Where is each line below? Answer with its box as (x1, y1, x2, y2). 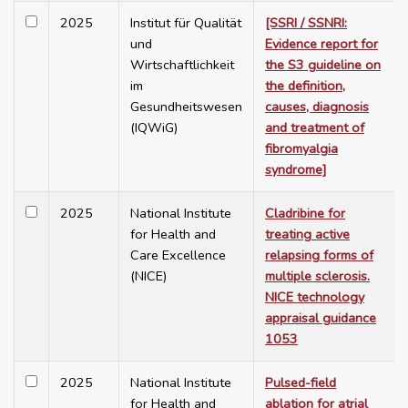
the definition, (265, 76, 345, 96)
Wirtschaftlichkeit (130, 56, 234, 75)
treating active (265, 225, 350, 244)
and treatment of (265, 118, 364, 138)
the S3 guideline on (265, 56, 381, 75)
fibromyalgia (265, 139, 338, 158)
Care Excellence (130, 246, 226, 265)
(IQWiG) (130, 118, 178, 138)
